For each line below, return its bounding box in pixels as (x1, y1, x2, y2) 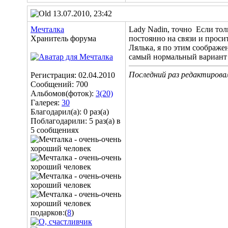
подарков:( (31, 208, 67, 217)
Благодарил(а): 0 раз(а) (31, 107, 109, 116)
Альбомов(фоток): (31, 89, 96, 98)
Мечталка (31, 25, 64, 34)
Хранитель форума (31, 34, 96, 43)
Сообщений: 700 (31, 80, 88, 89)
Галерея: (31, 98, 62, 107)
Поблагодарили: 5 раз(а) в (31, 117, 121, 125)
